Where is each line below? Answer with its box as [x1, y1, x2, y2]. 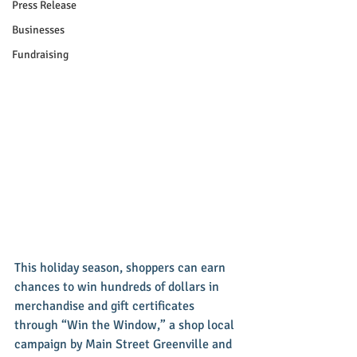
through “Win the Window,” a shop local [14, 316, 237, 333]
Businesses [12, 23, 65, 37]
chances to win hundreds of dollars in [14, 278, 222, 295]
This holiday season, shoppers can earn [14, 259, 229, 276]
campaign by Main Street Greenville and [14, 335, 235, 352]
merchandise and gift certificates [14, 297, 198, 314]
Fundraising [12, 48, 69, 61]
